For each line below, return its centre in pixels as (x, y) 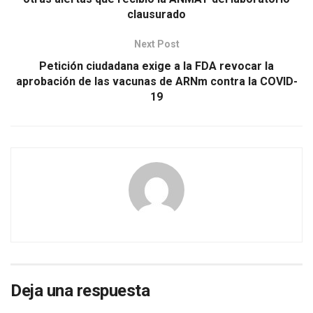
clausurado (156, 15)
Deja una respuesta (80, 291)
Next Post (156, 44)
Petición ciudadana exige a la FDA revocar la (156, 66)
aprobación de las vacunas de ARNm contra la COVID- (156, 82)
